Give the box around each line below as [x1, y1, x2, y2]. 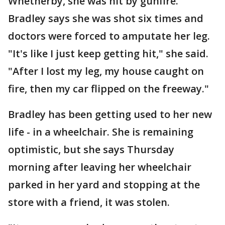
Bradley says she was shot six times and [8, 12, 203, 25]
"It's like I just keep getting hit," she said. [8, 47, 208, 60]
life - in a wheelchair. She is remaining [8, 125, 193, 139]
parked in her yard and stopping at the [8, 178, 200, 191]
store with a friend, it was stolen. [8, 195, 170, 209]
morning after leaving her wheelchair [8, 160, 191, 174]
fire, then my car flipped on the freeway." [8, 82, 209, 95]
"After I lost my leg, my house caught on [8, 64, 204, 78]
